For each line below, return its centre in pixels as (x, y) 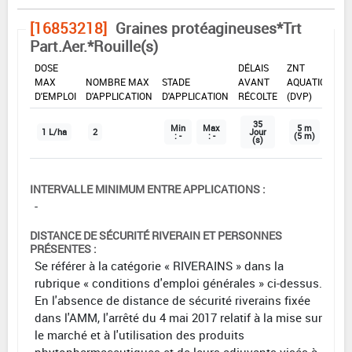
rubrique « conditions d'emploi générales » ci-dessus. (178, 282)
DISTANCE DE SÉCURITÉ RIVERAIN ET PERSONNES (156, 235)
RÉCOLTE (258, 95)
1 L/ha (54, 132)
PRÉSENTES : (63, 248)
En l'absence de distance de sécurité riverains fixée (172, 300)
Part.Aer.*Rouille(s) (94, 46)
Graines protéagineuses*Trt (209, 28)
